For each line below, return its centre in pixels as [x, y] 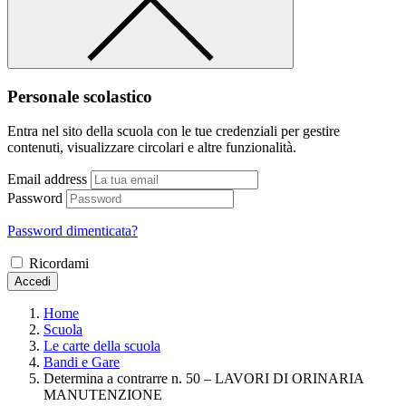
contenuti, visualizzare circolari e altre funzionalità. [152, 148]
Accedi [33, 282]
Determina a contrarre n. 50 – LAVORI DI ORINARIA [203, 379]
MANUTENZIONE [103, 395]
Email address [47, 179]
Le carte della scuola [102, 346]
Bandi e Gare [82, 362]
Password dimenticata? [72, 231]
